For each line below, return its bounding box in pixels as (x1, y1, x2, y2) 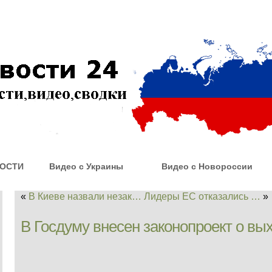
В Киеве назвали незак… (29, 191, 141, 202)
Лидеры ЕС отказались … (144, 191, 260, 202)
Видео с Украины (49, 161, 123, 171)
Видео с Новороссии (161, 161, 253, 171)
